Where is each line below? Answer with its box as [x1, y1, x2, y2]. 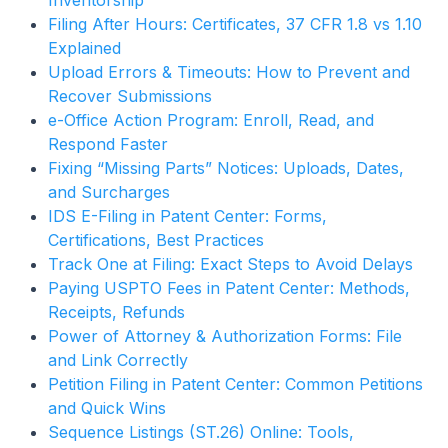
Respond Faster [48, 134, 168, 155]
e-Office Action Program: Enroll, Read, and [48, 110, 374, 131]
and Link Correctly [48, 350, 188, 371]
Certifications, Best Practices [48, 230, 264, 251]
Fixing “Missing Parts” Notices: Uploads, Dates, [48, 158, 404, 179]
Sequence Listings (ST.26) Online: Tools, [48, 422, 354, 443]
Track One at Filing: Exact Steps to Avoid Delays [48, 254, 413, 275]
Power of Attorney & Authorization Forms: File [48, 326, 402, 347]
